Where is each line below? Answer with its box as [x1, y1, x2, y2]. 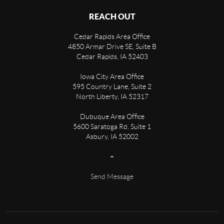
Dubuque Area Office [79, 112, 144, 121]
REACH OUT [88, 12, 135, 21]
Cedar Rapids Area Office [74, 32, 150, 41]
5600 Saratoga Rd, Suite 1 [73, 122, 151, 131]
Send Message [90, 172, 133, 181]
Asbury [85, 132, 107, 141]
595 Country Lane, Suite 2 [72, 82, 151, 91]
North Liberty [75, 92, 117, 101]
